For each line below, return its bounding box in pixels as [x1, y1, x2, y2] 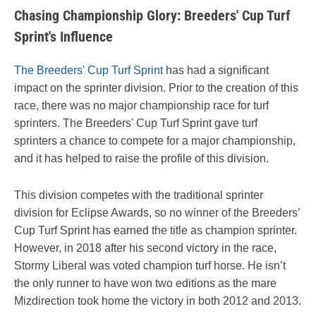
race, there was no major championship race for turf [14, 99, 269, 111]
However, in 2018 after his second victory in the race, [14, 241, 276, 254]
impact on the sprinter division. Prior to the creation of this [14, 81, 298, 94]
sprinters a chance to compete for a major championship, [14, 134, 296, 147]
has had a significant [163, 63, 269, 76]
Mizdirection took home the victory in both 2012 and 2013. [14, 294, 301, 307]
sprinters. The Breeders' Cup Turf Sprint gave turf [14, 116, 257, 129]
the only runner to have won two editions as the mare [14, 276, 276, 289]
